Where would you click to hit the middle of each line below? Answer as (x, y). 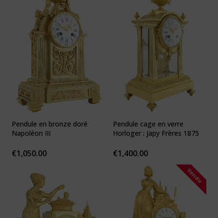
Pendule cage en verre (148, 124)
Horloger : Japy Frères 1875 (156, 133)
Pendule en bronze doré (50, 124)
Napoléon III (31, 133)
